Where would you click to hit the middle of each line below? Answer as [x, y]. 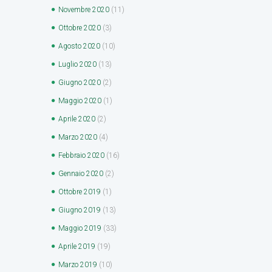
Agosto [71, 46]
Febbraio [73, 155]
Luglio [69, 64]
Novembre [75, 9]
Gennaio [72, 173]
